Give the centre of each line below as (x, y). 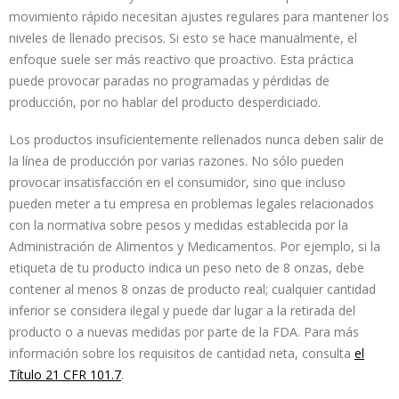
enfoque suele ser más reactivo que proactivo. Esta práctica (181, 59)
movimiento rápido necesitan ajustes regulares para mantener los (199, 16)
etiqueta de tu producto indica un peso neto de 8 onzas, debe (187, 268)
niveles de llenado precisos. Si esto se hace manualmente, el (183, 38)
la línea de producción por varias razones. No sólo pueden (176, 161)
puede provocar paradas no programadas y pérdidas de (169, 81)
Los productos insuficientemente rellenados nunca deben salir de (196, 139)
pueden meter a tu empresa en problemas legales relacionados (191, 204)
